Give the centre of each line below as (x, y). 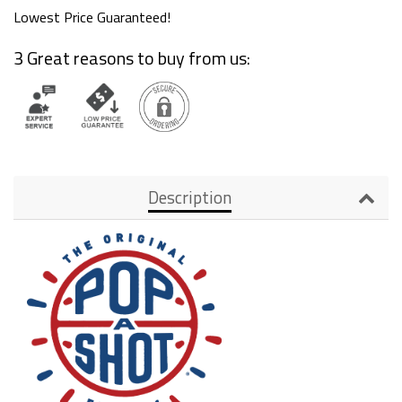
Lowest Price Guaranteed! (92, 17)
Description (190, 197)
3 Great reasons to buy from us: (132, 58)
